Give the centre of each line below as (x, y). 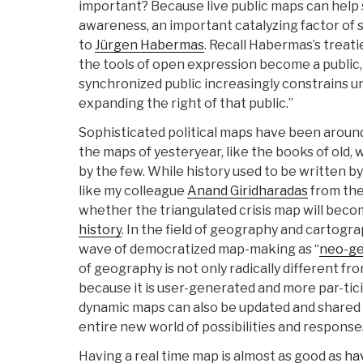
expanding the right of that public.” (186, 104)
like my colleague (133, 191)
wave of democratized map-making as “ (199, 250)
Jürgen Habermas (149, 45)
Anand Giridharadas (248, 191)
